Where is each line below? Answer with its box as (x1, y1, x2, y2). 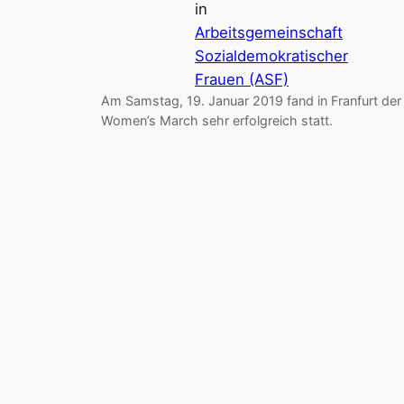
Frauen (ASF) (195, 70, 289, 89)
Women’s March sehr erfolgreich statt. (101, 113, 333, 129)
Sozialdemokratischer (195, 47, 348, 66)
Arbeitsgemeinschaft (195, 23, 343, 42)
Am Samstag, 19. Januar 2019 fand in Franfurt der (101, 93, 401, 109)
